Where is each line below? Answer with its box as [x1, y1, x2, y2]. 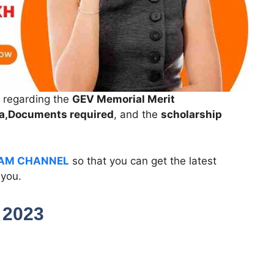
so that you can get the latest [69, 154, 217, 167]
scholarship [161, 108, 222, 121]
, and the [114, 108, 161, 121]
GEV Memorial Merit [72, 93, 175, 106]
